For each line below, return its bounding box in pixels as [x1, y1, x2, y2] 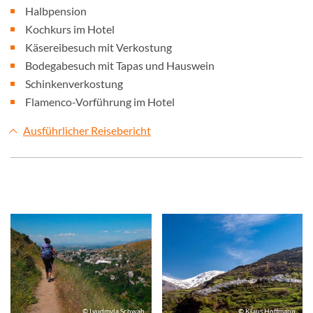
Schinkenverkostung [25, 77, 123, 90]
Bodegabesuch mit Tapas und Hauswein [25, 59, 214, 72]
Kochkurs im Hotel [25, 22, 115, 36]
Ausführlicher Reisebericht [23, 124, 151, 137]
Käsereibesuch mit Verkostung [25, 41, 172, 54]
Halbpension [25, 4, 87, 17]
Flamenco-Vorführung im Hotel [25, 95, 175, 108]
